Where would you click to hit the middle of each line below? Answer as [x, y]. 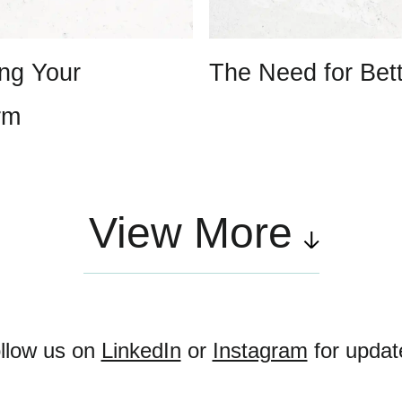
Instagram [260, 350]
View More [190, 232]
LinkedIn [141, 350]
